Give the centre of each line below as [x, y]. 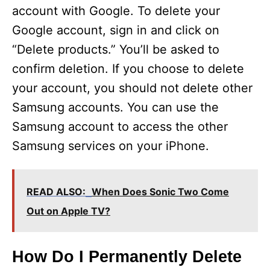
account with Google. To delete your [116, 11]
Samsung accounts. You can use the [115, 107]
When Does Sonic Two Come [160, 192]
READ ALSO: [56, 192]
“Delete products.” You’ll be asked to [116, 49]
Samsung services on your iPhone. [111, 146]
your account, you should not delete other [132, 88]
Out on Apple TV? [68, 211]
